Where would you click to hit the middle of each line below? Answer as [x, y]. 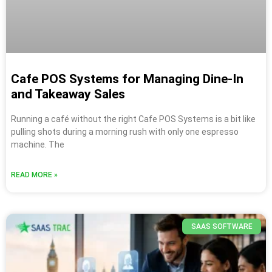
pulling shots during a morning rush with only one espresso [125, 131]
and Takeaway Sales [68, 94]
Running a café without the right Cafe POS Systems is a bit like [133, 119]
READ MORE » [34, 175]
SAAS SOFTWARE [222, 226]
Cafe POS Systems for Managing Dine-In [127, 79]
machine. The [38, 144]
